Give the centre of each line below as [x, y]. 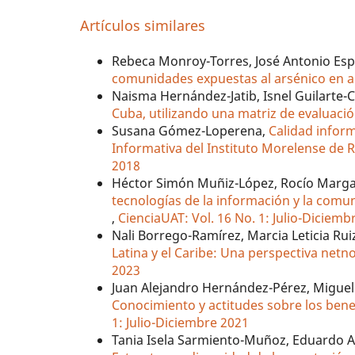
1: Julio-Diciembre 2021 [181, 322]
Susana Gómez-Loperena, [191, 130]
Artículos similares [143, 25]
